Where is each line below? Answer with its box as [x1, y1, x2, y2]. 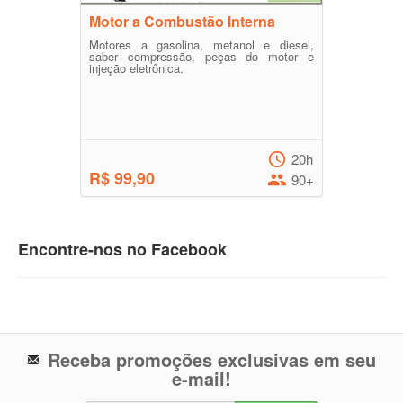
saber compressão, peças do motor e [89, 48, 314, 66]
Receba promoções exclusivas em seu [48, 346, 376, 373]
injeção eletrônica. [89, 59, 184, 77]
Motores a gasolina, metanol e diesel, [89, 36, 314, 54]
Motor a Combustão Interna [89, 11, 275, 32]
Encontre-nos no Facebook [18, 237, 227, 262]
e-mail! [172, 365, 231, 392]
